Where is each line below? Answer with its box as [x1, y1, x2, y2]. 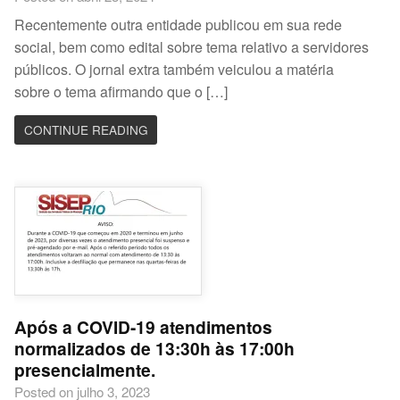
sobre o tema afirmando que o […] [14, 81, 229, 103]
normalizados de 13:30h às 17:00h [14, 335, 296, 361]
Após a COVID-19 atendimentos [14, 313, 273, 339]
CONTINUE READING [23, 121, 148, 139]
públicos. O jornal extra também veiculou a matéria [14, 59, 335, 80]
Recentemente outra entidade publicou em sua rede [14, 14, 343, 36]
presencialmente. [14, 356, 156, 382]
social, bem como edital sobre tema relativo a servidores [14, 37, 370, 58]
